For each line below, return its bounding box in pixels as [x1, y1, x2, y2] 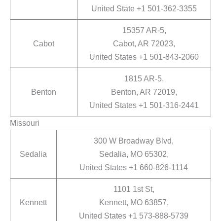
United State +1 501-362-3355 [91, 4, 197, 13]
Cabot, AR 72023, [113, 39, 175, 48]
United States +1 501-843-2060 [89, 52, 199, 62]
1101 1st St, [113, 184, 154, 194]
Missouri [10, 118, 39, 128]
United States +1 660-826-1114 [79, 163, 188, 172]
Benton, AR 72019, [111, 87, 177, 97]
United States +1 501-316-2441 [89, 101, 199, 110]
